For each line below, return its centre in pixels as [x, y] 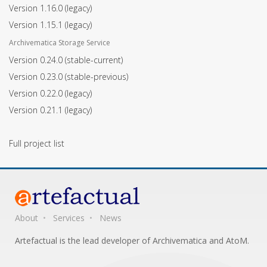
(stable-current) [94, 60]
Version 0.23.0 [37, 77]
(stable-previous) [97, 77]
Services [69, 218]
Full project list [37, 144]
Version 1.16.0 [37, 8]
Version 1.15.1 [37, 25]
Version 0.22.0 [37, 94]
